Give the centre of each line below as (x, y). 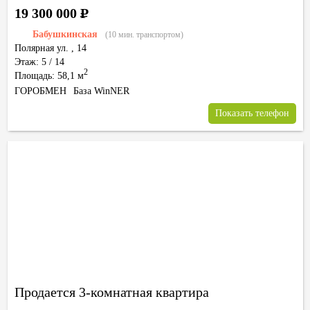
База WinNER (101, 91)
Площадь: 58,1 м (49, 76)
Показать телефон (252, 113)
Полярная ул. (42, 48)
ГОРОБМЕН (40, 91)
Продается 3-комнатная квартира (112, 292)
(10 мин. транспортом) (144, 35)
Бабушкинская (65, 34)
